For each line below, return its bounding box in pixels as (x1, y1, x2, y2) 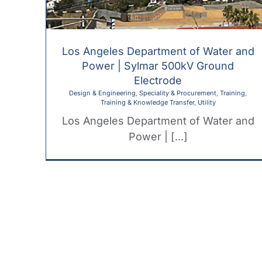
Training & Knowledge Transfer (100, 98, 194, 106)
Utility (197, 98, 216, 106)
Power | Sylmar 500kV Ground (82, 59, 234, 72)
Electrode (134, 74, 182, 87)
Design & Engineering (69, 88, 136, 97)
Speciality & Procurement (139, 88, 216, 97)
